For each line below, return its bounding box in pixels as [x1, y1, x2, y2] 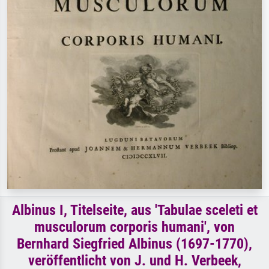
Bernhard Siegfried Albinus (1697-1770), [17, 235, 252, 253]
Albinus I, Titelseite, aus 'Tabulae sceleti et [11, 202, 258, 219]
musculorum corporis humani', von [34, 219, 235, 236]
